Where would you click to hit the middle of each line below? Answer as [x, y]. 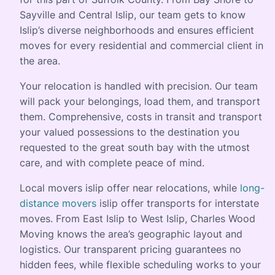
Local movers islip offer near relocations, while [130, 188]
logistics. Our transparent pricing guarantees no [130, 249]
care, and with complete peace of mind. [112, 163]
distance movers [58, 203]
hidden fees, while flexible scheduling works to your [140, 265]
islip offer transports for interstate [178, 203]
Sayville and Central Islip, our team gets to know [133, 15]
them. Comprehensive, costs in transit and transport [141, 117]
